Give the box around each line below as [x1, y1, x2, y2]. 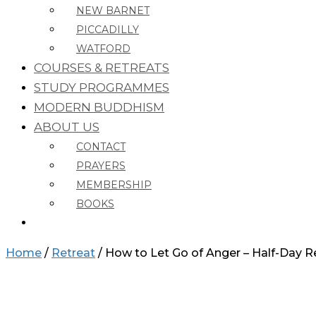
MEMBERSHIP [76, 178, 152, 191]
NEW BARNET [76, 4, 150, 17]
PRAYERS [76, 159, 126, 172]
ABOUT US [34, 119, 99, 134]
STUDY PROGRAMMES [34, 80, 169, 95]
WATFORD [76, 42, 130, 55]
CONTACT [76, 140, 126, 153]
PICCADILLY [76, 23, 139, 36]
